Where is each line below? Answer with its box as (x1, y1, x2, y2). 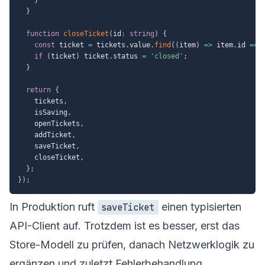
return (26, 85, 51, 94)
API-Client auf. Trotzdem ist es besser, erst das (9, 219, 240, 232)
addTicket (18, 130, 72, 139)
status (113, 51, 142, 60)
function (26, 29, 59, 38)
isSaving (18, 108, 67, 117)
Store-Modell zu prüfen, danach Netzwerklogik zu (9, 238, 254, 251)
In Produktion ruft (9, 200, 98, 213)
